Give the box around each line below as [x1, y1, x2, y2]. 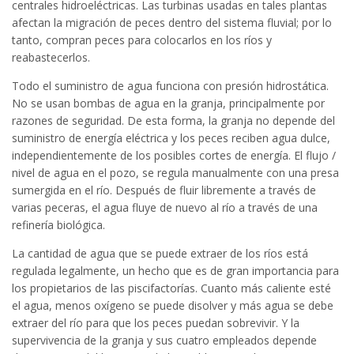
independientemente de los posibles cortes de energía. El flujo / [12, 147, 336, 163]
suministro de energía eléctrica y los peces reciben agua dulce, [12, 130, 330, 145]
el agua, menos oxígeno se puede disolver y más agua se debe [12, 297, 333, 313]
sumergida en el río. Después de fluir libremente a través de [12, 182, 316, 198]
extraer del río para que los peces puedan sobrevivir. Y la [12, 314, 299, 330]
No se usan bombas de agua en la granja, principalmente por [12, 95, 325, 111]
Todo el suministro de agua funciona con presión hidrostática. [12, 77, 329, 93]
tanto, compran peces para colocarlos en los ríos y [12, 32, 272, 47]
